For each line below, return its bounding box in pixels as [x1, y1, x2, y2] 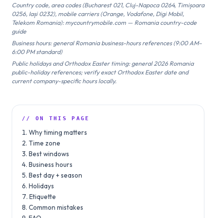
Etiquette [29, 192, 56, 201]
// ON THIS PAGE [22, 115, 90, 121]
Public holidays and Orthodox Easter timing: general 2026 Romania [12, 59, 194, 67]
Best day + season [29, 171, 82, 180]
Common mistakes [29, 203, 83, 212]
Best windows [29, 149, 69, 158]
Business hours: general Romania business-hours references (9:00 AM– [12, 39, 202, 47]
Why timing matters [29, 128, 87, 137]
